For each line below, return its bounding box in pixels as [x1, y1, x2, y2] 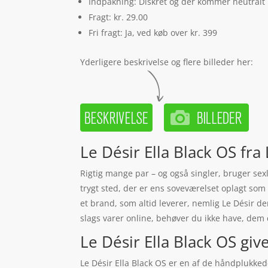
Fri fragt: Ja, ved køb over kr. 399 [89, 26, 218, 38]
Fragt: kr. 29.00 [89, 11, 148, 23]
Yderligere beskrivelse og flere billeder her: [80, 56, 254, 68]
